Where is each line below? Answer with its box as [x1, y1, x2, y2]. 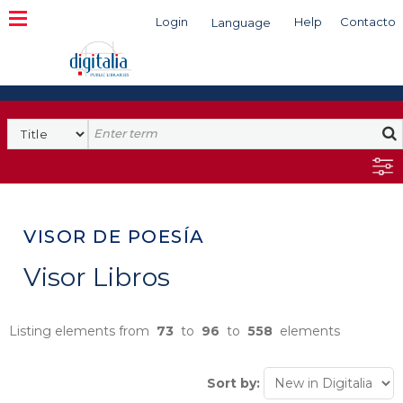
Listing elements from [9, 323, 157, 339]
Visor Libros [23, 262, 170, 292]
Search [87, 119, 136, 135]
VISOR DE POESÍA [23, 226, 205, 247]
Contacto [340, 14, 396, 29]
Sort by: [207, 375, 260, 391]
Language [211, 15, 271, 30]
